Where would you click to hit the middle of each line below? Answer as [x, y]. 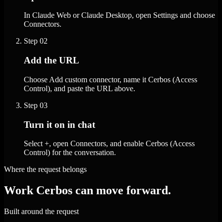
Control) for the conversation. [70, 153]
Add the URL [52, 60]
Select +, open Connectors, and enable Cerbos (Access [109, 144]
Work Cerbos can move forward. [87, 191]
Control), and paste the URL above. [80, 88]
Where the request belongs [45, 169]
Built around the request [41, 212]
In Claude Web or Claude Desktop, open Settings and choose [119, 15]
